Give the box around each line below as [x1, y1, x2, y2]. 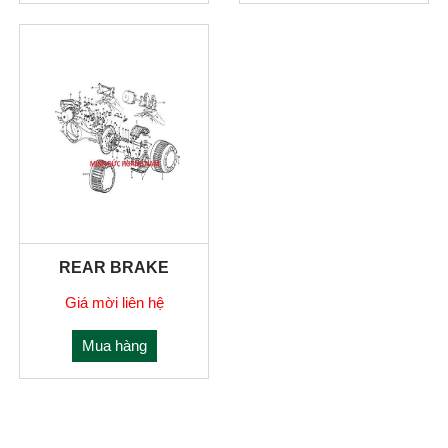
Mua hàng [81, 336, 147, 354]
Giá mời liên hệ [64, 293, 164, 311]
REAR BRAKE [59, 258, 170, 276]
